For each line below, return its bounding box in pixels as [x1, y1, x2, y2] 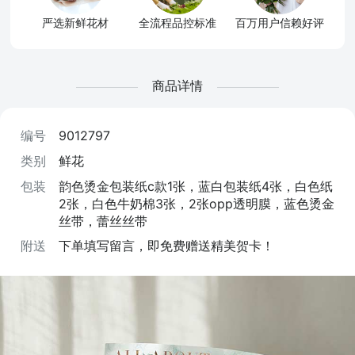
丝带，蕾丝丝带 [58, 212, 147, 229]
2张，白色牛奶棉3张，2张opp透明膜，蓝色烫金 [58, 195, 334, 212]
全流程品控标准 [138, 16, 216, 29]
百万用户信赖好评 [235, 16, 324, 29]
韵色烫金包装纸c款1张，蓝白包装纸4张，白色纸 [58, 177, 333, 194]
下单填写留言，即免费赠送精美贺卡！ [58, 238, 274, 254]
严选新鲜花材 [42, 16, 109, 29]
